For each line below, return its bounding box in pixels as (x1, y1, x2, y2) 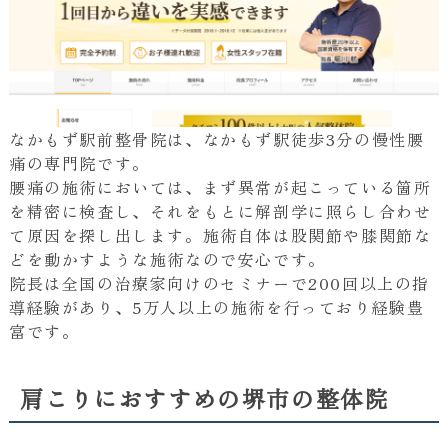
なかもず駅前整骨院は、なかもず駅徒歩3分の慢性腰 (8, 127, 425, 152)
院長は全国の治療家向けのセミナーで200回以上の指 (8, 271, 430, 296)
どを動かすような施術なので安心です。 (8, 247, 326, 272)
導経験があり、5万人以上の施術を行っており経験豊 (8, 295, 425, 320)
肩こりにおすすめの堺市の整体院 (20, 382, 390, 416)
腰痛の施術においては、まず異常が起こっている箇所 (8, 175, 432, 200)
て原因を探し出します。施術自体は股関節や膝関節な (8, 223, 432, 248)
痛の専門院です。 (8, 151, 150, 176)
